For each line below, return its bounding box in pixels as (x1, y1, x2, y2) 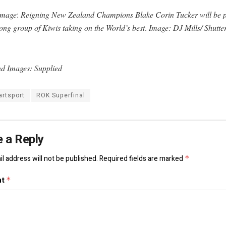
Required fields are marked (99, 153, 185, 164)
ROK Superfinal (36, 91, 85, 100)
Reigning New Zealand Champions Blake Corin (21, 9, 174, 20)
